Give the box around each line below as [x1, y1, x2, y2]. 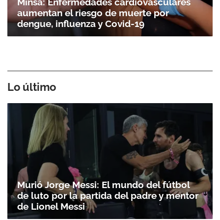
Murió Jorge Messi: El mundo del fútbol [17, 179, 190, 190]
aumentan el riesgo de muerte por [17, 7, 169, 19]
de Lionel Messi [17, 200, 85, 212]
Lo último [7, 81, 56, 94]
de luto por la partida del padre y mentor [17, 190, 198, 201]
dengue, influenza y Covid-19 [17, 18, 144, 29]
